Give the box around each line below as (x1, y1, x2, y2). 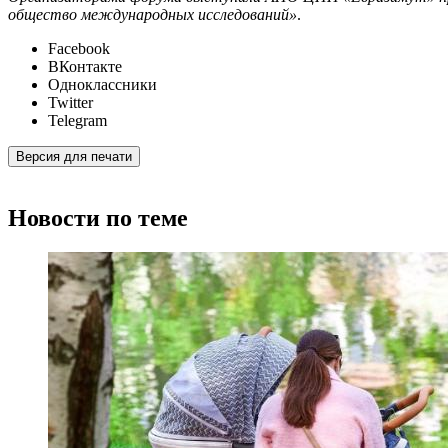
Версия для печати (16, 149, 132, 165)
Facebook (48, 40, 110, 58)
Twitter (48, 94, 93, 112)
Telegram (48, 112, 107, 130)
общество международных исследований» (8, 6, 297, 24)
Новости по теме (8, 204, 188, 231)
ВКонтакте (48, 58, 122, 76)
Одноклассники (48, 76, 157, 94)
